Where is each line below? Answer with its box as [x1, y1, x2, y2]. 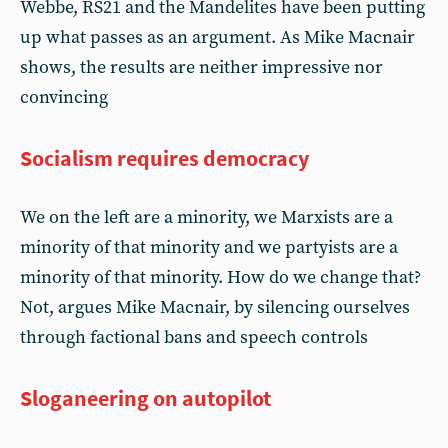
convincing [20, 86, 108, 109]
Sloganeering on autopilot [20, 384, 271, 412]
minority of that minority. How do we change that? [20, 266, 421, 289]
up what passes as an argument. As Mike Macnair [20, 26, 415, 49]
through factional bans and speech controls [20, 326, 368, 349]
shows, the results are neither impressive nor [20, 56, 383, 79]
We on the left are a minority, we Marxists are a [20, 206, 393, 229]
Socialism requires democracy [20, 144, 309, 172]
